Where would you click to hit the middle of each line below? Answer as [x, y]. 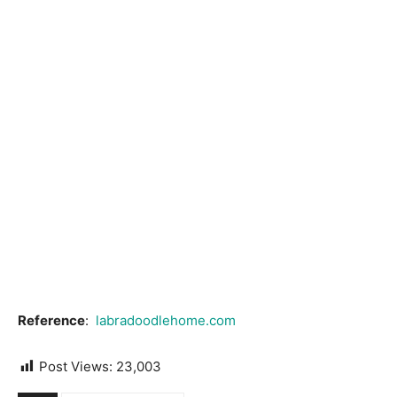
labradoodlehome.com [166, 320]
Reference [51, 320]
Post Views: [76, 366]
